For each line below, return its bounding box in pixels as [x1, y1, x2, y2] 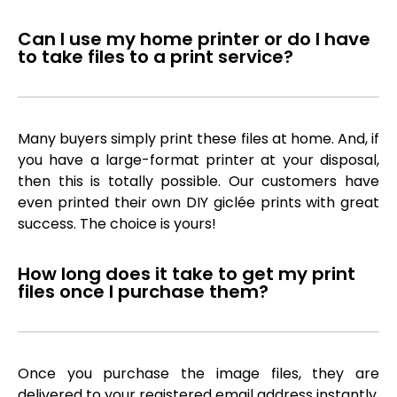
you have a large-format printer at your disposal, [18, 149, 379, 170]
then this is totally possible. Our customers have [18, 170, 379, 191]
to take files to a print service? [18, 43, 293, 69]
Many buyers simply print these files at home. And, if [18, 128, 379, 149]
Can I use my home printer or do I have [18, 26, 370, 51]
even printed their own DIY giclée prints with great [18, 191, 379, 213]
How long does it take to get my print [18, 261, 355, 287]
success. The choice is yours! [18, 213, 216, 234]
